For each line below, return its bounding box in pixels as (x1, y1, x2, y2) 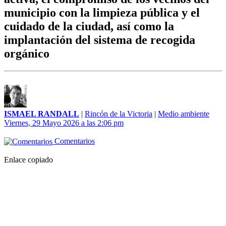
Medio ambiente (158, 109, 209, 119)
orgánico (4, 47, 49, 61)
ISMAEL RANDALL (4, 109, 79, 119)
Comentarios (52, 137, 95, 146)
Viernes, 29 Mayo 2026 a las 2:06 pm (4, 119, 124, 128)
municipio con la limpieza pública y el (4, 6, 200, 20)
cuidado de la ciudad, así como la (4, 20, 174, 33)
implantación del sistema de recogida (4, 33, 195, 47)
